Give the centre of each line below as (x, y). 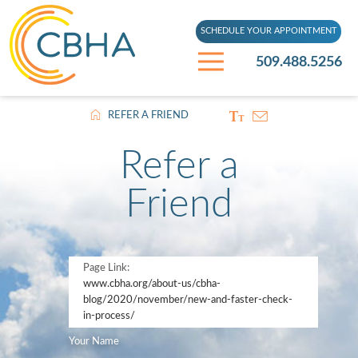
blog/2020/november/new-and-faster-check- (187, 300)
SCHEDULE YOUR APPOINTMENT (268, 31)
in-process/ (109, 316)
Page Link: (106, 268)
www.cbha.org (115, 284)
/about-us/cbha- (184, 284)
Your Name (94, 342)
